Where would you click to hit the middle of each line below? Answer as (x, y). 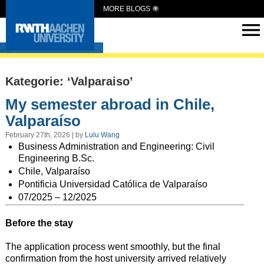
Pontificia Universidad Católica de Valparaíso (113, 184)
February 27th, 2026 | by (45, 135)
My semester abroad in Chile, (110, 104)
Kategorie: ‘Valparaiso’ (69, 82)
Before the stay (39, 223)
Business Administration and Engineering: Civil (116, 147)
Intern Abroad (56, 42)
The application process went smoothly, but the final (113, 247)
